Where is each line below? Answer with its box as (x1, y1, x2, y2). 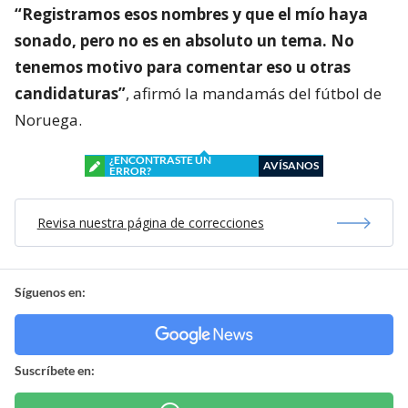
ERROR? (109, 164, 151, 178)
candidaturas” (15, 83, 126, 105)
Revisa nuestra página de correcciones (36, 214, 264, 232)
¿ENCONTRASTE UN (109, 153, 211, 168)
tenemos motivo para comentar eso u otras (15, 56, 351, 78)
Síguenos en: (15, 284, 86, 301)
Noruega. (15, 109, 82, 131)
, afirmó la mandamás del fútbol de (126, 83, 382, 105)
